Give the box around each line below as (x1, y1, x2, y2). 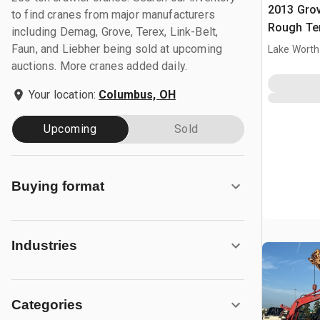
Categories (11, 297, 83, 312)
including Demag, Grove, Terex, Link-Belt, (11, 25, 219, 39)
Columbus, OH (99, 88, 176, 101)
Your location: (29, 88, 96, 101)
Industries (11, 238, 77, 253)
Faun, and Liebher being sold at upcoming (11, 42, 222, 56)
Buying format (11, 179, 104, 194)
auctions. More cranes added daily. (11, 59, 188, 73)
